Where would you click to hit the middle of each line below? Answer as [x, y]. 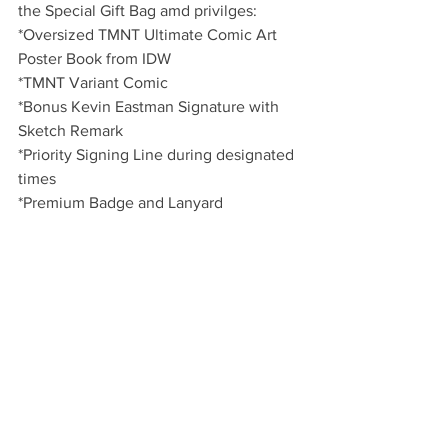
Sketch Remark [70, 131]
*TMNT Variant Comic [93, 83]
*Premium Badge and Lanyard [120, 203]
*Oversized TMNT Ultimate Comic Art [149, 35]
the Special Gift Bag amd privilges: [137, 11]
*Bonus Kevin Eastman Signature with [150, 107]
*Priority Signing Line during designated [158, 155]
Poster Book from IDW [94, 59]
